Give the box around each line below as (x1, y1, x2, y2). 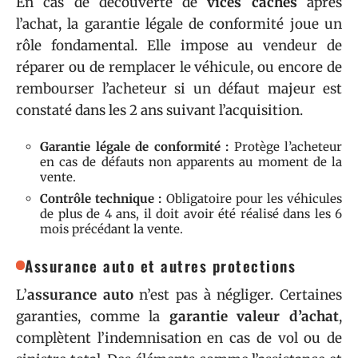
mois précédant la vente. (40, 221, 183, 237)
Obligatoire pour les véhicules (161, 191, 343, 206)
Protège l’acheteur (229, 139, 342, 154)
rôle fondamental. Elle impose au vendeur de (16, 36, 342, 54)
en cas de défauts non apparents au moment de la (40, 154, 342, 169)
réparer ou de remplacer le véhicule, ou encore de (16, 58, 342, 76)
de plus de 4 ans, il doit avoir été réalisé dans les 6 (40, 206, 342, 221)
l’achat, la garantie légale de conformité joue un (16, 14, 342, 33)
